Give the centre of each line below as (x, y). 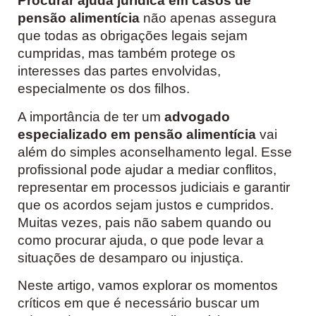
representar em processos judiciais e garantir (154, 187)
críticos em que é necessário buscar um (139, 303)
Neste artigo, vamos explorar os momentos (148, 285)
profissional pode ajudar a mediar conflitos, (147, 169)
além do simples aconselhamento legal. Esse (155, 152)
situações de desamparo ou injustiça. (130, 257)
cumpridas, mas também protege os (127, 54)
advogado (197, 116)
